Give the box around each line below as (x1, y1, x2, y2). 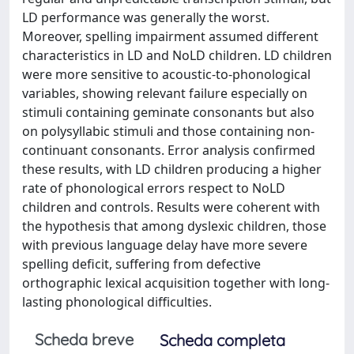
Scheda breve (35, 330, 134, 349)
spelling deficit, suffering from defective (22, 255, 261, 273)
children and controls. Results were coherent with (22, 198, 320, 216)
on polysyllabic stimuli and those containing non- (22, 122, 314, 140)
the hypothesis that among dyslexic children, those (22, 217, 326, 235)
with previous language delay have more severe (22, 236, 307, 254)
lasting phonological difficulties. (22, 293, 212, 311)
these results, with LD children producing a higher (22, 160, 322, 178)
